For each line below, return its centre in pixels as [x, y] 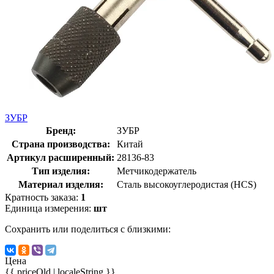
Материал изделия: [61, 184]
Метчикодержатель [157, 171]
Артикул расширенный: [61, 157]
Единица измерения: [49, 208]
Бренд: [61, 130]
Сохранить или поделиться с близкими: [88, 229]
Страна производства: [61, 144]
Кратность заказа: [43, 197]
